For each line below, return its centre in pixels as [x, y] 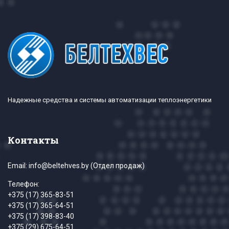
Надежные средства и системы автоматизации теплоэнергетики [110, 100]
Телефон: [24, 184]
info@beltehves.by [59, 166]
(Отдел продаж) [117, 166]
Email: [18, 166]
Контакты [33, 140]
